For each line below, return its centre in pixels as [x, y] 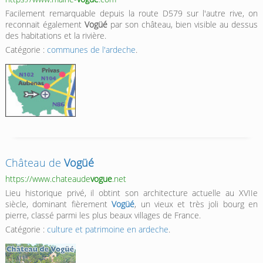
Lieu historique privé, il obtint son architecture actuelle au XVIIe [131, 193]
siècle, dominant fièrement [58, 204]
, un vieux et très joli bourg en [196, 204]
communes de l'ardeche [91, 50]
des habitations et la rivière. [55, 36]
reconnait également [45, 25]
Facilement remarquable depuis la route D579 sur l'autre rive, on [131, 14]
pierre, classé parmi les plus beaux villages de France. [103, 215]
